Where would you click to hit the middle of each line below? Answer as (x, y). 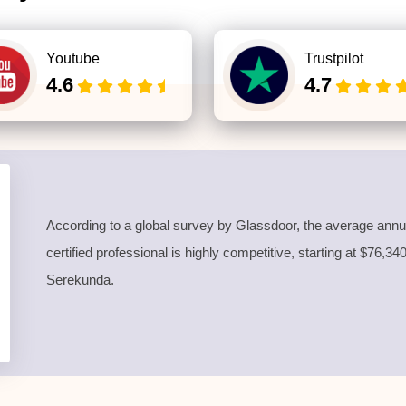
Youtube (73, 58)
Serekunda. (80, 279)
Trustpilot (334, 58)
